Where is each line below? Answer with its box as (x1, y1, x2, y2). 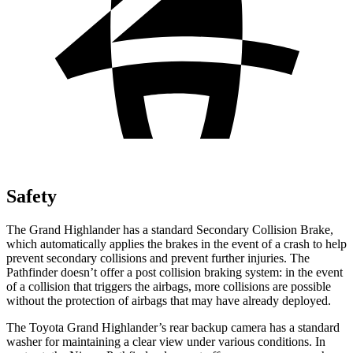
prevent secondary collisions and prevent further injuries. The (6, 251, 310, 265)
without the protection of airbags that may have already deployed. (6, 293, 331, 307)
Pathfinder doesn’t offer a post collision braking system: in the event (6, 265, 343, 279)
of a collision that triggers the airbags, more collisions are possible (6, 279, 331, 293)
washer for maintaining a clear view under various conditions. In (6, 334, 325, 348)
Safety (6, 185, 57, 206)
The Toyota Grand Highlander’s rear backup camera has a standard (6, 320, 340, 334)
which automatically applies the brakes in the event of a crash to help (6, 236, 347, 251)
